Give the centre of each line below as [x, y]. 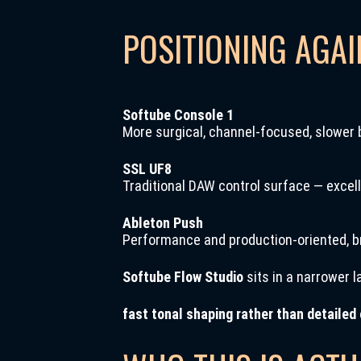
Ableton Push [163, 223]
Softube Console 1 [178, 115]
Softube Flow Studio [183, 277]
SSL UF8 [147, 169]
